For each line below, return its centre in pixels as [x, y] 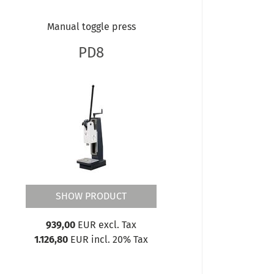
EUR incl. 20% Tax [108, 239]
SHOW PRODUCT [91, 196]
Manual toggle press [91, 26]
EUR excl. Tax [106, 224]
